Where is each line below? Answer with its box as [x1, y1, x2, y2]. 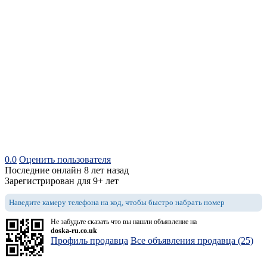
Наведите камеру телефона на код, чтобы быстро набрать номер [9, 198, 225, 207]
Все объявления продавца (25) [131, 235, 253, 246]
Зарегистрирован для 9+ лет [5, 176, 119, 187]
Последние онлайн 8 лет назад [5, 165, 129, 176]
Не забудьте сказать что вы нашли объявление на [51, 218, 197, 226]
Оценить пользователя [19, 154, 111, 165]
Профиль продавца [51, 235, 128, 246]
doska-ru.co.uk [51, 226, 97, 235]
